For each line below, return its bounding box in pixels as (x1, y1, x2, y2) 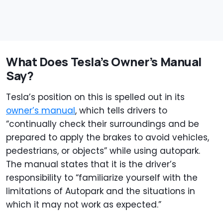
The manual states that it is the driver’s (6, 158, 176, 171)
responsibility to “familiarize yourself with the (6, 172, 198, 184)
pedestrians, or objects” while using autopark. (6, 145, 200, 157)
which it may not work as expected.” (6, 199, 161, 211)
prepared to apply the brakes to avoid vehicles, (6, 131, 209, 144)
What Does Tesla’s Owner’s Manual (6, 53, 202, 70)
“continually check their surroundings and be (6, 118, 199, 130)
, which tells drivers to (75, 105, 167, 117)
